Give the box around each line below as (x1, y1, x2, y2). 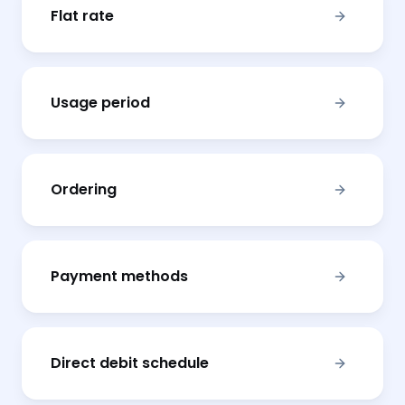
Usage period (51, 92, 150, 113)
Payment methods (51, 266, 188, 287)
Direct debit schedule (51, 353, 209, 373)
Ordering (51, 179, 117, 200)
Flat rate (51, 5, 114, 26)
